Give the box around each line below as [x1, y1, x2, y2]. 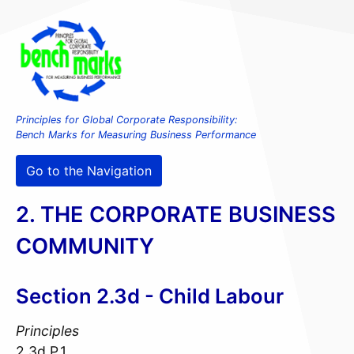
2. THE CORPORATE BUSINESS [16, 201, 336, 228]
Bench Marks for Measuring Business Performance [16, 129, 256, 141]
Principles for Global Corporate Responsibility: [16, 114, 238, 126]
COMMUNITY [16, 233, 154, 260]
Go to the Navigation [25, 163, 152, 179]
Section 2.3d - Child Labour [16, 284, 284, 309]
